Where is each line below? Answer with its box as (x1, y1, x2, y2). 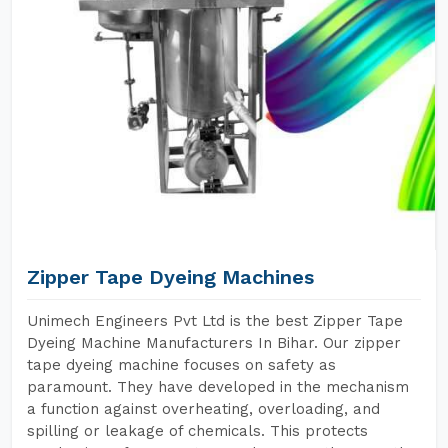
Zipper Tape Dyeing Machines (27, 265, 314, 289)
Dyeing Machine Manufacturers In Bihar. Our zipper (27, 334, 401, 352)
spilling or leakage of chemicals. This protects (27, 422, 368, 440)
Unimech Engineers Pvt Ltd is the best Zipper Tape (27, 312, 403, 330)
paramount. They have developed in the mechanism (27, 378, 409, 396)
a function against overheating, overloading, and (27, 400, 380, 418)
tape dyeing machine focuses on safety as (27, 356, 336, 374)
